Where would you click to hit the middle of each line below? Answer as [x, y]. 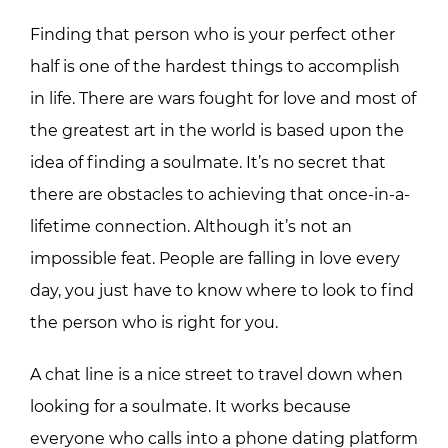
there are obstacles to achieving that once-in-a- [220, 194]
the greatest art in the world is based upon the [217, 130]
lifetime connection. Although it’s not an [191, 226]
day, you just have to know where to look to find [222, 290]
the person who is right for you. [154, 322]
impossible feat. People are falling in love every [215, 258]
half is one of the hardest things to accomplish [215, 66]
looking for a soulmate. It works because [190, 406]
